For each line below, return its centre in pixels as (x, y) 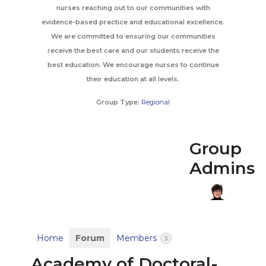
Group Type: (118, 102)
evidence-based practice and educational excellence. (133, 22)
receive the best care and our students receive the (133, 50)
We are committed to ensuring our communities (133, 36)
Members (137, 238)
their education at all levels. (133, 79)
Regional (156, 102)
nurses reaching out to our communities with (133, 8)
